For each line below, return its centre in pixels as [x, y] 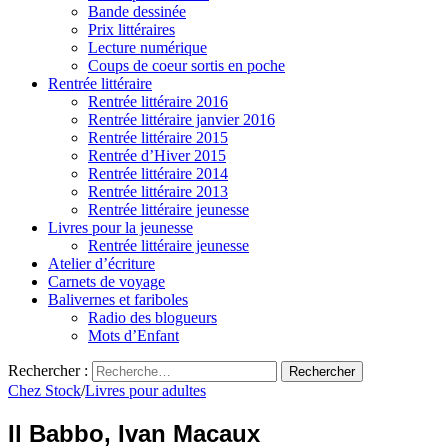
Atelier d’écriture [101, 263]
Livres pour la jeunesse [120, 227]
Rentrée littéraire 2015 [158, 137]
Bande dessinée [137, 11]
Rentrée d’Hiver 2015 [157, 155]
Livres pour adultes [145, 390]
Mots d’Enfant [133, 335]
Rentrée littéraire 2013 [158, 191]
